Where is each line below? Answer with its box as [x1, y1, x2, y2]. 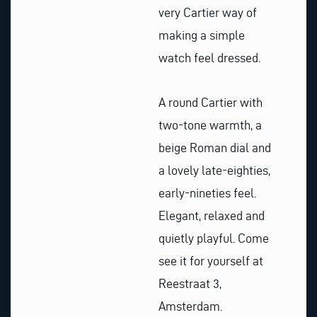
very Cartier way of [158, 5, 257, 19]
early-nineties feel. [158, 186, 256, 200]
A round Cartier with [158, 96, 263, 110]
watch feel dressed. [158, 50, 260, 64]
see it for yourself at [158, 254, 263, 268]
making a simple [158, 28, 245, 42]
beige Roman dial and [158, 141, 271, 155]
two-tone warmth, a [158, 118, 262, 132]
